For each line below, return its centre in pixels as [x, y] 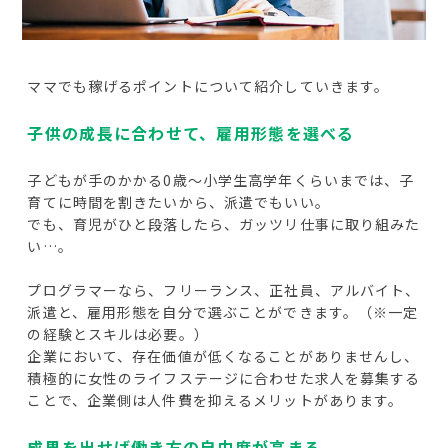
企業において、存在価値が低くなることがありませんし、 [223, 356]
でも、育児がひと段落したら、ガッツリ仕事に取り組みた [224, 224]
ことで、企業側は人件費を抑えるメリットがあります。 [215, 400]
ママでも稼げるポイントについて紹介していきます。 [208, 86]
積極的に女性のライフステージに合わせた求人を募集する [224, 378]
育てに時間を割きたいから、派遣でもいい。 [178, 202]
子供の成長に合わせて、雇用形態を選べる [191, 133]
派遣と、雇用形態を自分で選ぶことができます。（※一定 [223, 312]
